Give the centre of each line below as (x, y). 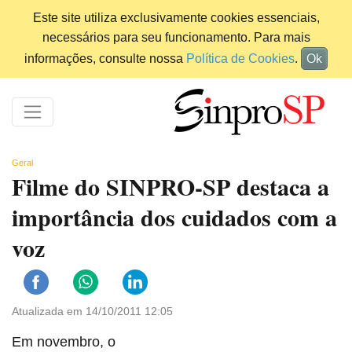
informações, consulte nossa (105, 59)
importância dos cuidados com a (174, 217)
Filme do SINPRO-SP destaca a (170, 187)
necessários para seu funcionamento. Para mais (176, 37)
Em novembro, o (64, 342)
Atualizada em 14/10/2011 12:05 (92, 312)
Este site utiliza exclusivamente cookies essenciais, (176, 18)
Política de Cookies (240, 59)
